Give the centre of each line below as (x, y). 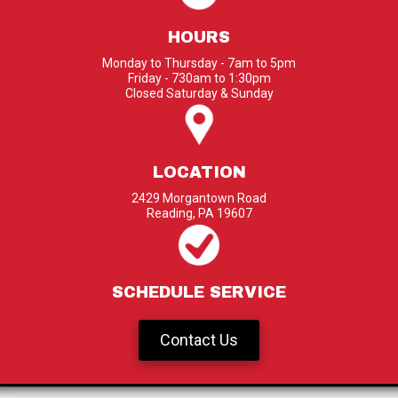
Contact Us (199, 340)
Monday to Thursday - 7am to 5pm (199, 63)
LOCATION (199, 173)
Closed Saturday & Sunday (199, 93)
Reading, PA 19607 (199, 214)
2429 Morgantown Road (199, 199)
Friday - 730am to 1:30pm (199, 78)
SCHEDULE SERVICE (199, 293)
